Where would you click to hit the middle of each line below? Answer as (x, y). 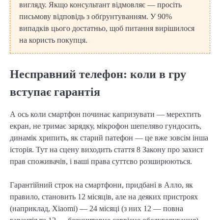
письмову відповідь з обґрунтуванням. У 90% (96, 16)
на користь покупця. (53, 40)
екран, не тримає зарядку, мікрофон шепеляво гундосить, (106, 126)
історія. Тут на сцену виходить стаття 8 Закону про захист (107, 149)
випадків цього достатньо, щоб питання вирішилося (107, 28)
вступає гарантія (55, 92)
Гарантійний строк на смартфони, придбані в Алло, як (101, 185)
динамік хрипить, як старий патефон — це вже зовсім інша (109, 137)
